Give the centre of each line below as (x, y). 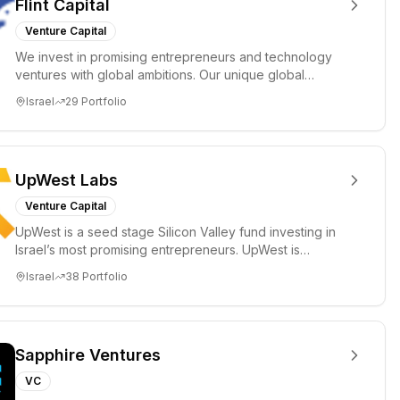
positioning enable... (74, 92)
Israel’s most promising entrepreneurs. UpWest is (158, 250)
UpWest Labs (67, 180)
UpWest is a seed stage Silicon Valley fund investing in (175, 232)
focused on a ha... (67, 267)
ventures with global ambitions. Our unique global (160, 75)
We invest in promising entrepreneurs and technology (174, 57)
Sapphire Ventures (88, 355)
